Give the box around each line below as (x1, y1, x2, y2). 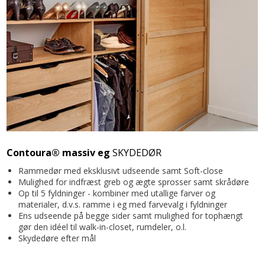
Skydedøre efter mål (18, 232, 96, 244)
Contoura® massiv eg (7, 146, 111, 160)
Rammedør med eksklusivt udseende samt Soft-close (18, 165, 224, 177)
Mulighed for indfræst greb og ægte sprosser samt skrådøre (18, 176, 250, 188)
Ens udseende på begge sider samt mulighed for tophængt (18, 210, 244, 222)
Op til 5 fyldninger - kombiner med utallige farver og (18, 188, 216, 199)
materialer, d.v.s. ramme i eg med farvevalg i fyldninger (18, 199, 228, 211)
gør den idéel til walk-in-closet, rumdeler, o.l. (18, 221, 187, 233)
